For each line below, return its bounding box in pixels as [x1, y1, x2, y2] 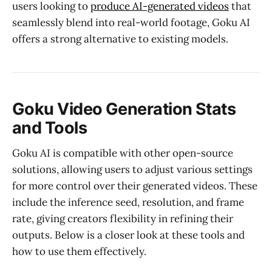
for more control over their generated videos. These [12, 179, 257, 193]
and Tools [12, 117, 87, 138]
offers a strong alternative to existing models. [12, 32, 228, 46]
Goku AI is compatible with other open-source [12, 146, 233, 160]
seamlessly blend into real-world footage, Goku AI [12, 16, 250, 30]
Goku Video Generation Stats [12, 98, 236, 119]
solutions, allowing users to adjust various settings [12, 163, 253, 177]
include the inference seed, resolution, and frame [12, 195, 244, 209]
